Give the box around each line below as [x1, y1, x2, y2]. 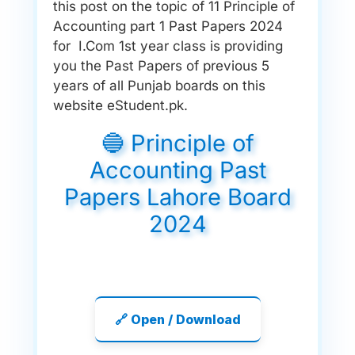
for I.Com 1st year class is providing [53, 37, 283, 54]
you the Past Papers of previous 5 [53, 57, 269, 74]
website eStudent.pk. [53, 97, 188, 113]
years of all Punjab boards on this [53, 77, 265, 94]
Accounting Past [89, 155, 266, 184]
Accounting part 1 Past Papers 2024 [53, 17, 283, 34]
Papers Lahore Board [63, 182, 292, 211]
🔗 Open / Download [114, 311, 241, 327]
